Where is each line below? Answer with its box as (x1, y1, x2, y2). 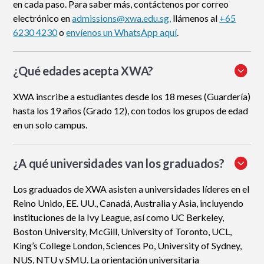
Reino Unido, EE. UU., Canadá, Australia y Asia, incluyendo (13, 197, 244, 209)
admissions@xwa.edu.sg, (72, 12, 171, 24)
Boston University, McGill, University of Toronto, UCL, (13, 226, 232, 237)
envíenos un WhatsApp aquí (66, 27, 177, 38)
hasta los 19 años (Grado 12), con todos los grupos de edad (13, 105, 249, 117)
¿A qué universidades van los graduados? (13, 156, 225, 171)
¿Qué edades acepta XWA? (13, 64, 153, 78)
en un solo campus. (13, 119, 88, 131)
